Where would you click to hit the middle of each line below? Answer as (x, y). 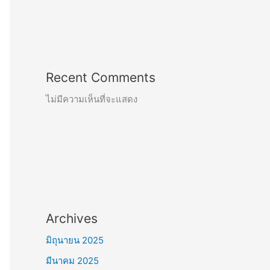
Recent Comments (101, 77)
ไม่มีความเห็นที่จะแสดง (92, 99)
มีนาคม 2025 (72, 260)
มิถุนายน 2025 (75, 240)
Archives (72, 218)
